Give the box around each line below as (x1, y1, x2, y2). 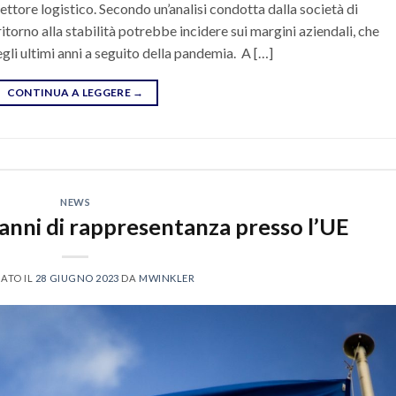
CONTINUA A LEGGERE (6, 86, 133, 100)
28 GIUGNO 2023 (34, 271, 119, 284)
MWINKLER (138, 271, 195, 284)
